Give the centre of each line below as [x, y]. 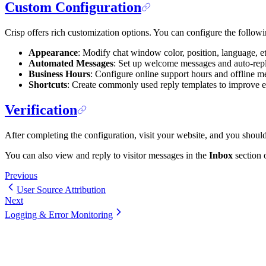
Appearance [53, 53]
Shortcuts [48, 85]
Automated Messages [71, 64]
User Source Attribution [61, 189]
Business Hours [59, 74]
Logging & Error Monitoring [59, 214]
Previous [21, 175]
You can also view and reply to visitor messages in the [107, 155]
